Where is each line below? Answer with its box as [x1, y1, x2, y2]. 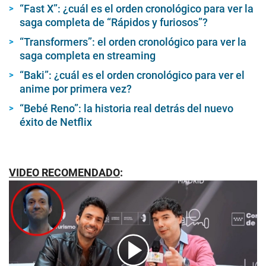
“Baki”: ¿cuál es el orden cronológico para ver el [20, 68, 245, 81]
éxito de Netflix [20, 115, 92, 128]
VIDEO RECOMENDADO [9, 166, 120, 179]
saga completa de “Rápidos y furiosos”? [20, 15, 208, 28]
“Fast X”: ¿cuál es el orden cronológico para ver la [20, 2, 254, 15]
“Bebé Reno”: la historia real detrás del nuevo [20, 102, 233, 115]
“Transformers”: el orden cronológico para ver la [20, 35, 246, 48]
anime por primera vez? [20, 82, 132, 95]
